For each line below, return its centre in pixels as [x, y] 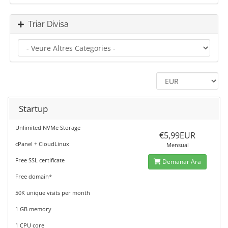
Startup [33, 109]
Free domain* [34, 176]
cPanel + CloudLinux [42, 144]
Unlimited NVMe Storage [48, 127]
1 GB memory [33, 209]
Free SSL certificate [40, 160]
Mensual [177, 145]
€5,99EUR [178, 135]
